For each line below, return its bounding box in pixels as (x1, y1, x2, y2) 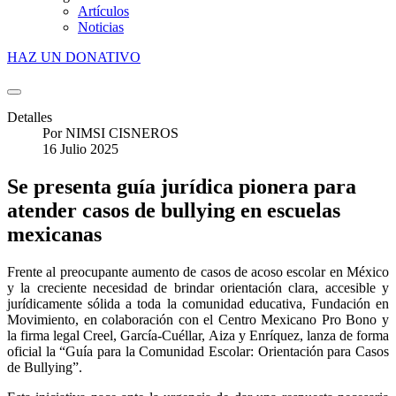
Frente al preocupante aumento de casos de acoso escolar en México (7, 263, 389, 279)
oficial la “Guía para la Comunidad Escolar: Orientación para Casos (7, 343, 389, 359)
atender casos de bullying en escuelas (7, 198, 340, 222)
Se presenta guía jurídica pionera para (7, 174, 356, 198)
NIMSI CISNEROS (65, 126, 179, 141)
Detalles (7, 110, 52, 125)
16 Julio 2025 (42, 141, 118, 156)
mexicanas (7, 222, 102, 246)
